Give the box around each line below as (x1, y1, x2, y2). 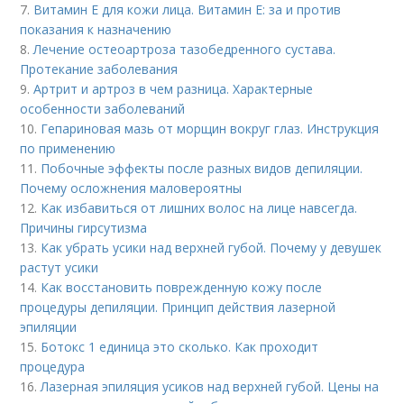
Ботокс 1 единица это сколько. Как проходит (41, 337, 319, 355)
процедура (20, 357, 86, 375)
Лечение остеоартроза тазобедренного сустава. (33, 40, 336, 58)
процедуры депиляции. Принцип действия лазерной (20, 298, 336, 316)
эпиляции (20, 317, 78, 335)
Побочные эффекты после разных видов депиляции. (41, 159, 363, 177)
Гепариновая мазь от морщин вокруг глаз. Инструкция (41, 119, 380, 137)
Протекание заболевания (20, 60, 179, 78)
